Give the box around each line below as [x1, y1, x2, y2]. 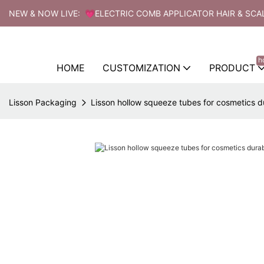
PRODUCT [209, 61, 255, 74]
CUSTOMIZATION [102, 61, 180, 74]
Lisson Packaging [9, 97, 77, 107]
